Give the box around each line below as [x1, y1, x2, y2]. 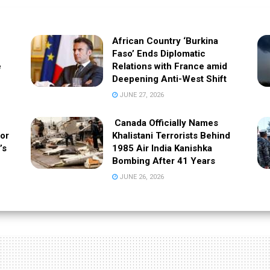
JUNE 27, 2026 [117, 90, 164, 99]
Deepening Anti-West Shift [111, 73, 227, 84]
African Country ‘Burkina [111, 35, 218, 46]
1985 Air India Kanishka [111, 142, 212, 154]
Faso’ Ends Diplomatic [111, 48, 206, 59]
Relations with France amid [111, 60, 227, 72]
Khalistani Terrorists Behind [111, 130, 230, 141]
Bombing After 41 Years [111, 155, 215, 166]
